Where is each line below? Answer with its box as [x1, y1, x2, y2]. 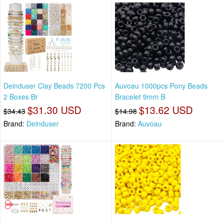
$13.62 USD [139, 103, 193, 117]
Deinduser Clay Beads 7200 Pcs [3, 81, 105, 91]
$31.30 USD [27, 103, 81, 117]
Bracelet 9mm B [115, 92, 165, 102]
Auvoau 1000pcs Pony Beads [115, 81, 208, 91]
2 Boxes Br [3, 92, 38, 102]
